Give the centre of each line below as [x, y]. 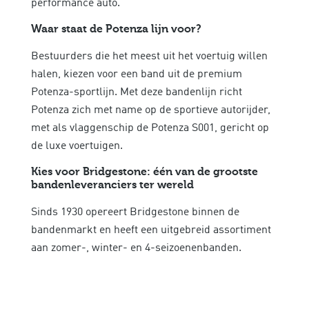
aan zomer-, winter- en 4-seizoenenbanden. [139, 248]
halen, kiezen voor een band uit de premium [137, 74]
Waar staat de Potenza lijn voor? [116, 29]
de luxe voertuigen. [77, 146]
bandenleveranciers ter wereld [112, 185]
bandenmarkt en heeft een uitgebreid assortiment [151, 230]
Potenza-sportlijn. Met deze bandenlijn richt [137, 92]
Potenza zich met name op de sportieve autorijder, [151, 110]
